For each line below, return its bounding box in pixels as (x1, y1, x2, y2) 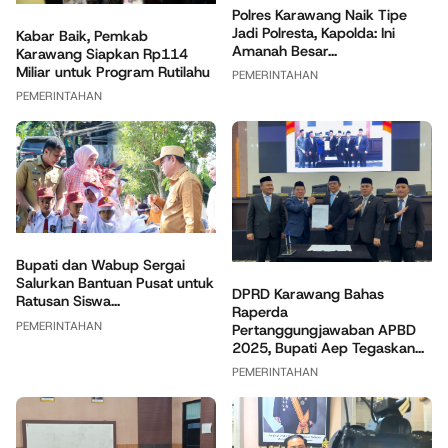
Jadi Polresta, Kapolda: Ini (232, 22, 395, 43)
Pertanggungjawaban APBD (232, 319, 416, 340)
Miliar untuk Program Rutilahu (16, 61, 210, 82)
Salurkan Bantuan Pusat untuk (16, 273, 214, 294)
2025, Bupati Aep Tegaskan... (232, 337, 424, 358)
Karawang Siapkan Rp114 (16, 43, 188, 64)
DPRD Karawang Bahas (232, 283, 384, 304)
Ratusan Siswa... (16, 291, 120, 312)
